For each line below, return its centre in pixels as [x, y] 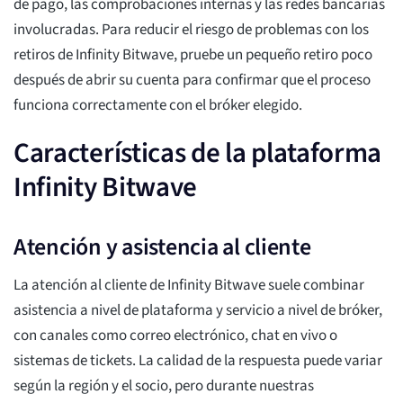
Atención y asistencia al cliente [162, 247]
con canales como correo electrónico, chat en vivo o [175, 336]
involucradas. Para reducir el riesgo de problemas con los [191, 30]
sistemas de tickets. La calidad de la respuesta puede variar [198, 361]
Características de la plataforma [198, 153]
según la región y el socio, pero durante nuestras [164, 386]
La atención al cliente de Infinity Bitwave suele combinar [189, 286]
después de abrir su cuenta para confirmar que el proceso [192, 81]
